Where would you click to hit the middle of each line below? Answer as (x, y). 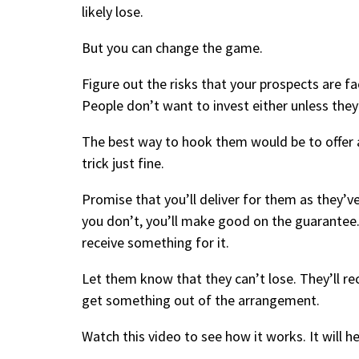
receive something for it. (155, 242)
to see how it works (242, 336)
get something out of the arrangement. (202, 300)
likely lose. (113, 12)
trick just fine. (123, 163)
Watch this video (131, 336)
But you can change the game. (172, 48)
